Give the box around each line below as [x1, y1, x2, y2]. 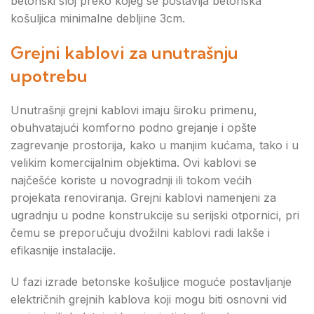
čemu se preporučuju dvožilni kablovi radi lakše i [11, 226, 270, 240]
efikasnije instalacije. [11, 243, 116, 257]
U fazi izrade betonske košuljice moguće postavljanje [11, 275, 292, 289]
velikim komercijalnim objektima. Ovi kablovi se [11, 156, 257, 170]
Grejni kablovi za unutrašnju [11, 42, 238, 63]
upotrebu [11, 65, 88, 86]
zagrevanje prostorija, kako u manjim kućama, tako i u [11, 138, 299, 152]
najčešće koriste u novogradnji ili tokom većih [11, 173, 252, 187]
